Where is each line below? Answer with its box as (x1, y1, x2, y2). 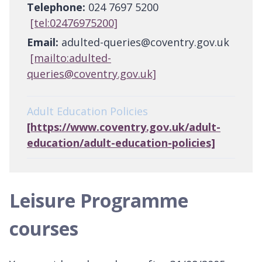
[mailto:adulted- (30, 51, 111, 65)
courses (9, 216, 78, 242)
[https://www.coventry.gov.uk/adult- (27, 120, 220, 135)
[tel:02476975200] (30, 16, 118, 30)
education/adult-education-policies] (27, 136, 215, 150)
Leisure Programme (9, 188, 188, 213)
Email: (27, 35, 58, 50)
